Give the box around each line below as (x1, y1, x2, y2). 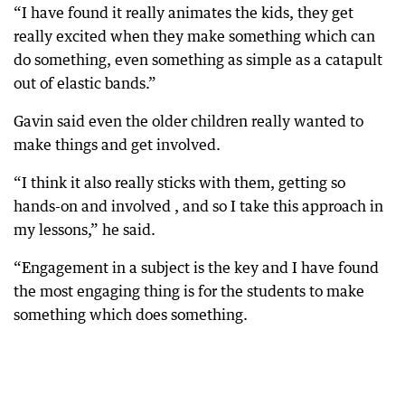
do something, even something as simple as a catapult (14, 51, 382, 69)
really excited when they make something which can (14, 27, 375, 45)
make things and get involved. (14, 136, 221, 154)
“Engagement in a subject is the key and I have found (14, 259, 379, 277)
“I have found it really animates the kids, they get (14, 4, 353, 22)
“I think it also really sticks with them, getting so (14, 174, 345, 192)
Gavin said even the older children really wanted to (14, 112, 363, 130)
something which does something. (14, 306, 248, 324)
